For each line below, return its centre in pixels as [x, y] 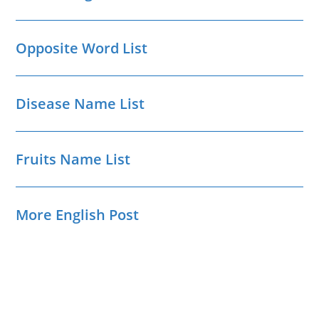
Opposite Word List [82, 48]
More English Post [78, 215]
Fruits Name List [73, 159]
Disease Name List [80, 104]
